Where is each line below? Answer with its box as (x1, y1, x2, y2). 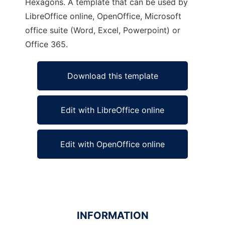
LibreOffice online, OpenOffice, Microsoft (25, 11, 181, 21)
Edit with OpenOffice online (60, 139, 165, 149)
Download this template (67, 71, 158, 81)
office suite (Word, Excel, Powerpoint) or (25, 25, 180, 35)
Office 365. (25, 39, 68, 49)
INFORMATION (76, 209, 149, 221)
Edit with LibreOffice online (61, 105, 164, 115)
